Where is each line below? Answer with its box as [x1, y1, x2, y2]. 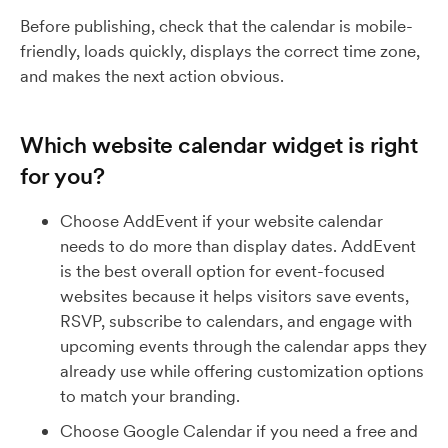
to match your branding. [60, 385, 240, 407]
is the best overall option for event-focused [60, 260, 385, 282]
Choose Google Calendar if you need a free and [60, 420, 418, 442]
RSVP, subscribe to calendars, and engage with [60, 310, 412, 332]
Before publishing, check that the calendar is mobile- [20, 15, 413, 37]
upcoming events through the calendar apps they [60, 335, 427, 357]
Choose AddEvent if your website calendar [60, 210, 383, 232]
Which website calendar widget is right [20, 130, 417, 159]
